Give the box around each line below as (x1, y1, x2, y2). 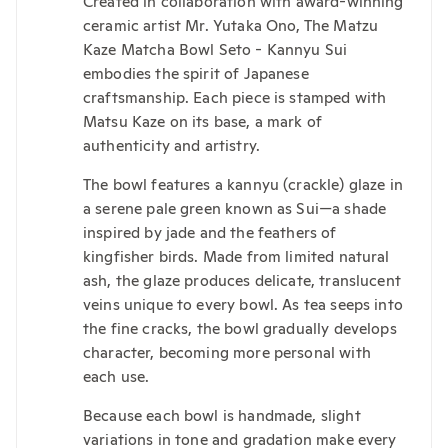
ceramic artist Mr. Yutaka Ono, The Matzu (83, 14, 379, 35)
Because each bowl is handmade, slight (83, 405, 361, 426)
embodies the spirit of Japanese (83, 62, 309, 83)
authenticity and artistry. (83, 134, 260, 155)
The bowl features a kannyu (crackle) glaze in (83, 174, 403, 195)
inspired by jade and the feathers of (83, 222, 337, 243)
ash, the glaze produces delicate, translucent (83, 270, 401, 291)
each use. (83, 366, 150, 387)
